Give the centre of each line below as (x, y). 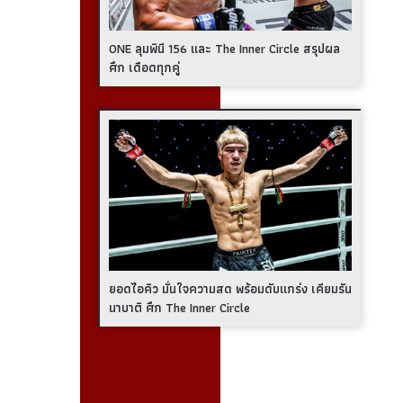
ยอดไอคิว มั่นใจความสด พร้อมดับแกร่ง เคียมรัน (230, 288)
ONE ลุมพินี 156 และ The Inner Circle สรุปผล (224, 49)
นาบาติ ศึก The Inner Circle (179, 307)
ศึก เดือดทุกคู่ (144, 68)
